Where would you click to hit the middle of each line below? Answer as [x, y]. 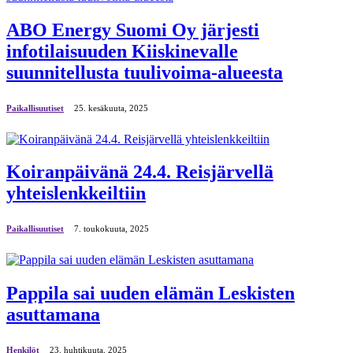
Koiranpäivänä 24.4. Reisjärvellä [140, 172]
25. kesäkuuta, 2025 [111, 108]
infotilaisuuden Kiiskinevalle [122, 51]
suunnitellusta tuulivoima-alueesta [145, 72]
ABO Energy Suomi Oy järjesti [133, 30]
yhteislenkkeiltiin [76, 193]
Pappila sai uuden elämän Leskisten [150, 294]
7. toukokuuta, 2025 [111, 229]
